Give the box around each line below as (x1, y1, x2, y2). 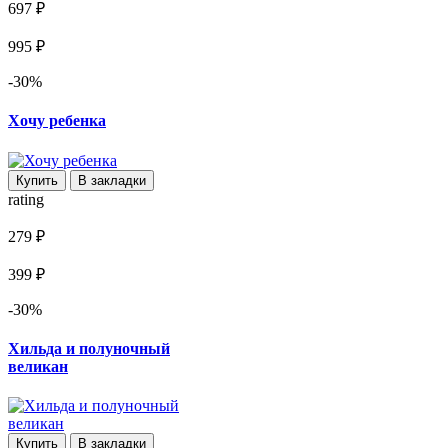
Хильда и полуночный (8, 339, 170, 357)
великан (8, 357, 68, 375)
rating (8, 190, 44, 208)
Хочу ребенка (8, 112, 106, 130)
